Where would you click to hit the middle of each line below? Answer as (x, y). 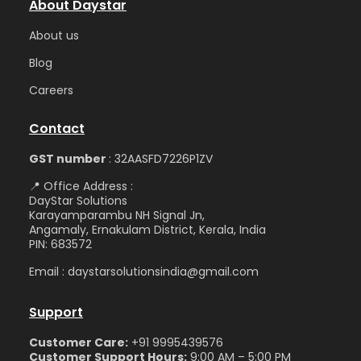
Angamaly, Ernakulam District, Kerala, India (149, 230)
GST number (69, 159)
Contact (57, 129)
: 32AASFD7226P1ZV (161, 159)
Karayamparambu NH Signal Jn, (117, 215)
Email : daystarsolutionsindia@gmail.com (144, 272)
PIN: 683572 (60, 244)
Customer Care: (79, 342)
